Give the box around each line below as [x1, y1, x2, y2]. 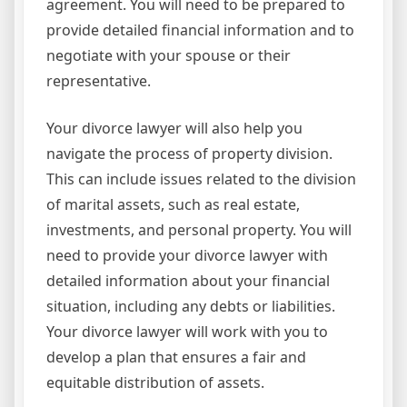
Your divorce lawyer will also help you [46, 117, 303, 138]
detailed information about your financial [46, 270, 330, 291]
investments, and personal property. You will [46, 219, 352, 240]
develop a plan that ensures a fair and [46, 346, 306, 367]
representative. [46, 70, 151, 91]
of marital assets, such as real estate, [46, 194, 300, 214]
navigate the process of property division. [46, 143, 333, 164]
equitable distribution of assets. [46, 372, 264, 392]
